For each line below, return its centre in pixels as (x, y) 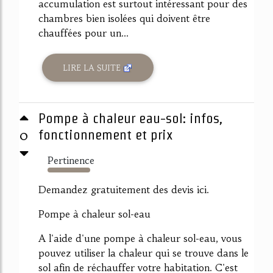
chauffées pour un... (83, 33)
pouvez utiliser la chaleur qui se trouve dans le (144, 253)
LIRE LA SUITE (93, 68)
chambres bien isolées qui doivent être (124, 19)
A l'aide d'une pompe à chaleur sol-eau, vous (140, 238)
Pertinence (71, 160)
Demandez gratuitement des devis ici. (124, 190)
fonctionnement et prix (106, 135)
